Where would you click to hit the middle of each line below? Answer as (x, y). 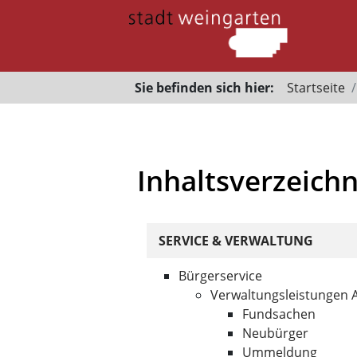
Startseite (316, 88)
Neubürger (275, 333)
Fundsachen (279, 314)
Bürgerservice (220, 276)
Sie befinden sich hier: (204, 88)
